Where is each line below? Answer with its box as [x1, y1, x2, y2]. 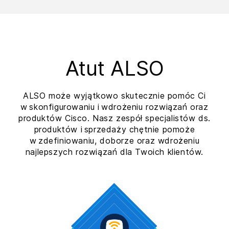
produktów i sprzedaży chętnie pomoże [34, 124, 195, 134]
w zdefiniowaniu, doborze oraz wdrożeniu [29, 135, 200, 146]
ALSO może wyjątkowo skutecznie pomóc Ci [23, 90, 206, 101]
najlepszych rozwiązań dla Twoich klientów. [25, 146, 204, 157]
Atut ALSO [65, 55, 164, 81]
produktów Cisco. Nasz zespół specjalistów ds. [18, 112, 211, 123]
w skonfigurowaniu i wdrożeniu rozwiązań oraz [20, 101, 209, 112]
